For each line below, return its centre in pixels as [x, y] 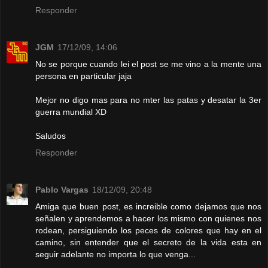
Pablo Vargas [62, 190]
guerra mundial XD [71, 112]
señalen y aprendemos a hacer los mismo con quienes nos [148, 219]
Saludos [51, 136]
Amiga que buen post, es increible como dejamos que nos [148, 207]
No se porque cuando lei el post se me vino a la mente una [148, 64]
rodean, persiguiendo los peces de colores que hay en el [148, 231]
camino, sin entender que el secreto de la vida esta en [148, 243]
